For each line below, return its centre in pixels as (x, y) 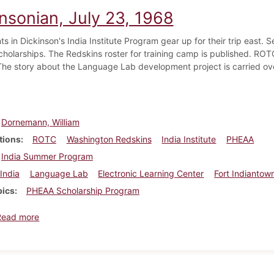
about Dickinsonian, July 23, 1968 (107, 216)
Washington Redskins (109, 139)
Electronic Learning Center (151, 173)
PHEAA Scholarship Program (83, 190)
